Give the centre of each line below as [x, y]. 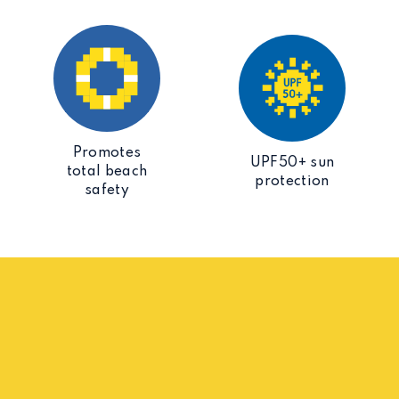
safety [107, 191]
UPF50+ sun [292, 163]
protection [292, 181]
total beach [107, 172]
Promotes [107, 153]
